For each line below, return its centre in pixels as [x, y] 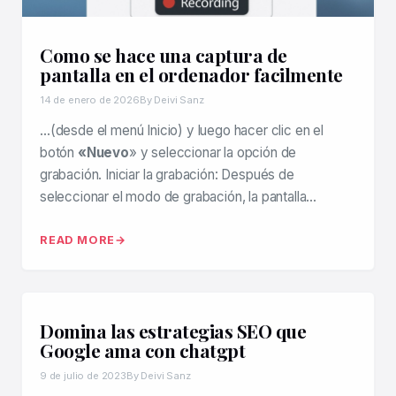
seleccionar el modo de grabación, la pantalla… [179, 197]
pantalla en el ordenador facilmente [191, 74]
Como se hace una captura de [164, 55]
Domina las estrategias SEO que [173, 331]
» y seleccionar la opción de [213, 152]
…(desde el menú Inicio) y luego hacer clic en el [182, 130]
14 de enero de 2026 [90, 100]
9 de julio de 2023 [83, 376]
